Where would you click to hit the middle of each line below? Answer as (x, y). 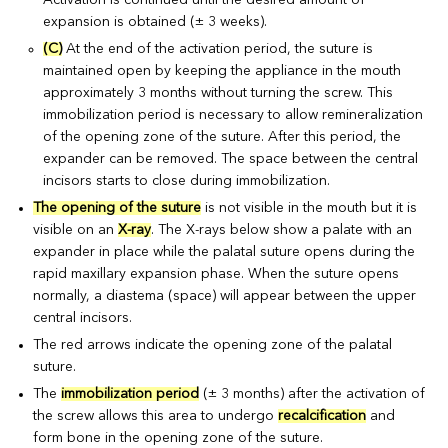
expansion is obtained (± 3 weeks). (155, 21)
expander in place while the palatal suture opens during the (224, 251)
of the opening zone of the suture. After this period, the (222, 136)
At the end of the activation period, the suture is (218, 48)
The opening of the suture (117, 207)
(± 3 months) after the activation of (312, 393)
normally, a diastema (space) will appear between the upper (225, 295)
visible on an (76, 229)
